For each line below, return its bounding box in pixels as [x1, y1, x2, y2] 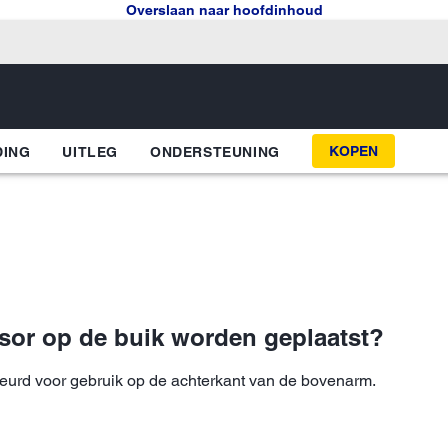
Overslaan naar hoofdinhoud [125, 2, 323, 18]
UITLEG [62, 143, 119, 160]
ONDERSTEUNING [150, 143, 280, 160]
